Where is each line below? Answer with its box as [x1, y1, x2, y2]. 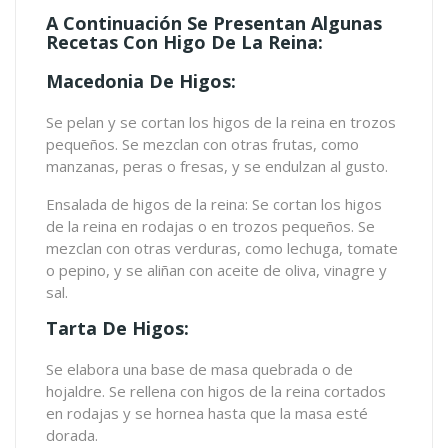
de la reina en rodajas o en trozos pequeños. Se [46, 216, 375, 237]
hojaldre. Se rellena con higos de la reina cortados [46, 381, 386, 402]
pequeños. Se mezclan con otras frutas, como [46, 134, 359, 155]
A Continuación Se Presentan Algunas [46, 11, 382, 36]
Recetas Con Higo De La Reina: [46, 30, 323, 55]
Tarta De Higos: [46, 316, 189, 341]
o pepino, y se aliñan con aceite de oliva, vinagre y [46, 260, 387, 281]
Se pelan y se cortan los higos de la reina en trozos [46, 112, 396, 133]
